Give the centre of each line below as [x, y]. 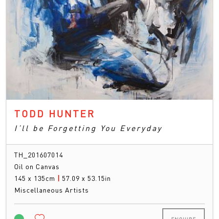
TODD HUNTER [55, 114]
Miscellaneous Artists [52, 190]
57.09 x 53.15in [87, 178]
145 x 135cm [36, 178]
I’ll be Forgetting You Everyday [88, 128]
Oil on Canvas [37, 166]
